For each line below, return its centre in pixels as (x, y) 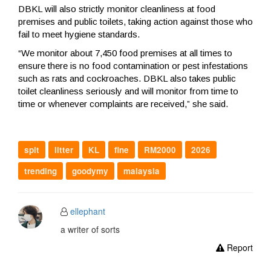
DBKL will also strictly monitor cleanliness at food (117, 8)
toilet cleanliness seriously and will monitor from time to (128, 91)
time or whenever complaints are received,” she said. (123, 103)
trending (41, 171)
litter (64, 149)
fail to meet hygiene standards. (79, 34)
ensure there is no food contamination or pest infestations (133, 65)
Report (238, 247)
